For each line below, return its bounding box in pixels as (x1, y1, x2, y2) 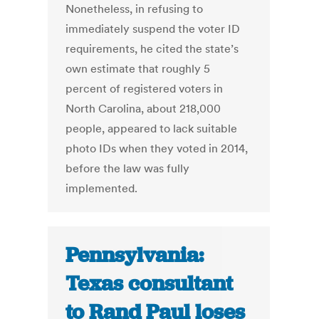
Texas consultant (66, 270, 234, 298)
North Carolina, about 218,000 (66, 101, 221, 116)
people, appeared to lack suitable (66, 121, 238, 136)
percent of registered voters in (66, 81, 224, 96)
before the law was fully (66, 161, 190, 176)
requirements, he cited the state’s (66, 41, 239, 56)
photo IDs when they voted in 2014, (66, 141, 249, 156)
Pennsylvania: (66, 241, 204, 269)
